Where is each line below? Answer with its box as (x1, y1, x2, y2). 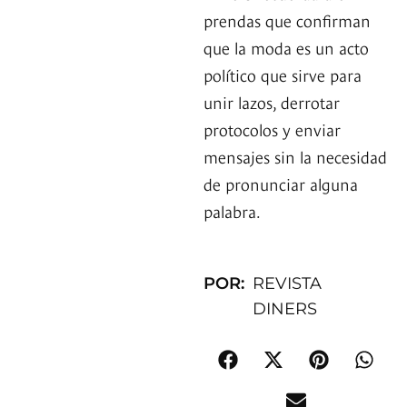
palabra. (203, 199, 261, 223)
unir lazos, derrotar (203, 90, 340, 114)
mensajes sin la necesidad (203, 144, 387, 168)
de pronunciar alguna (203, 172, 358, 195)
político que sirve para (203, 63, 362, 86)
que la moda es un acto (203, 35, 369, 59)
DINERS (253, 299, 318, 320)
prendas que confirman (203, 8, 371, 32)
